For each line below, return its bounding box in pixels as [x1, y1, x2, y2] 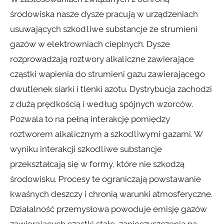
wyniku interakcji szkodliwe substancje [10, 144, 162, 154]
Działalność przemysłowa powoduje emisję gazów [10, 204, 207, 214]
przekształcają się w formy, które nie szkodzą [10, 159, 184, 169]
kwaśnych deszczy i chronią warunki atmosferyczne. [10, 189, 212, 199]
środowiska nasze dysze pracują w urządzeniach [10, 9, 198, 19]
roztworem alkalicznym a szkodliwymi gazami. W [10, 129, 202, 139]
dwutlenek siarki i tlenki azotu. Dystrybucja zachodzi [10, 84, 212, 94]
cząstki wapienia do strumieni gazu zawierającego [10, 69, 205, 79]
